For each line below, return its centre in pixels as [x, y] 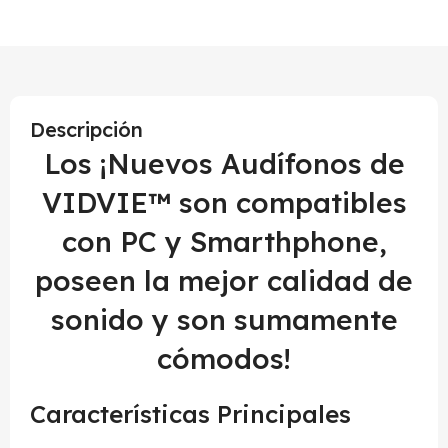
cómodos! [224, 358]
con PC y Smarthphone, [224, 241]
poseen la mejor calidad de [224, 280]
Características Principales [190, 414]
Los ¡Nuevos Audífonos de [224, 163]
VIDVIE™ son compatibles [224, 202]
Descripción [86, 129]
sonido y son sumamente [224, 319]
